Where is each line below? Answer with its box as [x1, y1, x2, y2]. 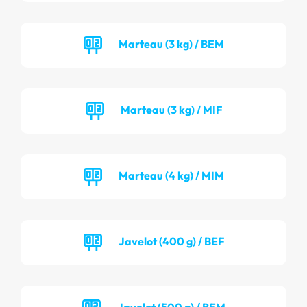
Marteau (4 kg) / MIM [118, 168, 224, 182]
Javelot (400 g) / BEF [118, 234, 224, 248]
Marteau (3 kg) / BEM [118, 36, 224, 51]
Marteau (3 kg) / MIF [120, 102, 222, 116]
